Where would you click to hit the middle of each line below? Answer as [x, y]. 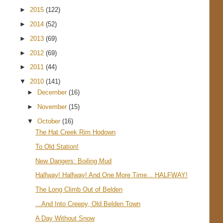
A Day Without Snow [65, 218]
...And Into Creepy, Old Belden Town [88, 204]
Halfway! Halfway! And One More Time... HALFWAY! [112, 175]
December [53, 93]
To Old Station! [57, 146]
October [50, 121]
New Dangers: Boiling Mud [74, 161]
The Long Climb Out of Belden [79, 190]
